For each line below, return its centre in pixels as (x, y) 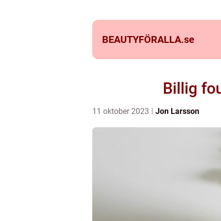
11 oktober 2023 (122, 111)
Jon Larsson (177, 111)
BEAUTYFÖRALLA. (143, 39)
